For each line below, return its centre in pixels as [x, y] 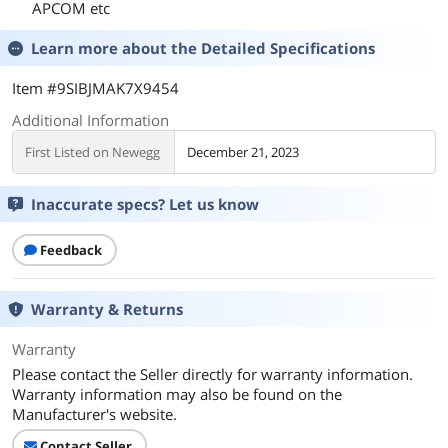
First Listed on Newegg [92, 152]
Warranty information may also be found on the [177, 394]
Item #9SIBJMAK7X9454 [95, 88]
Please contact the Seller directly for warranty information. [212, 374]
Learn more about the [116, 48]
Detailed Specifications [288, 48]
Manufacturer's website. [94, 414]
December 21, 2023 [243, 152]
